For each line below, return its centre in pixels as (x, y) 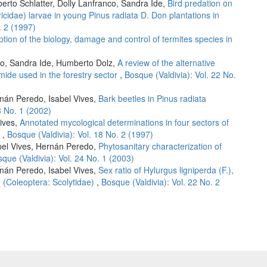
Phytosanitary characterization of (160, 146)
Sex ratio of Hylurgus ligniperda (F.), (166, 170)
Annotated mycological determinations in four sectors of (124, 122)
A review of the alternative (166, 63)
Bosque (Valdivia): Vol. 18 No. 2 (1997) (80, 134)
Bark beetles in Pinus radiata (152, 99)
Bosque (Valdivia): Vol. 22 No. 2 (161, 182)
